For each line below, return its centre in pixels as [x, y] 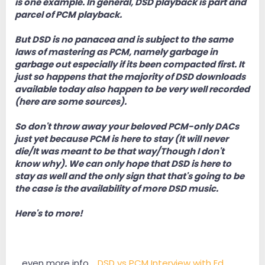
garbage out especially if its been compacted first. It [130, 64]
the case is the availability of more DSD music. [117, 189]
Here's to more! [49, 214]
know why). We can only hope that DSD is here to [123, 164]
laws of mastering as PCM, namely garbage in [116, 52]
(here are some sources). [71, 102]
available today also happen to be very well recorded [132, 89]
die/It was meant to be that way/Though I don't [119, 151]
